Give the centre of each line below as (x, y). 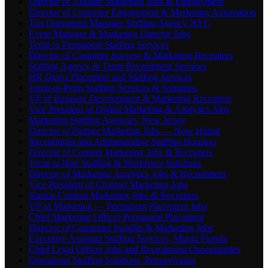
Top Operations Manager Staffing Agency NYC (120, 23)
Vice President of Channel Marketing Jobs (108, 185)
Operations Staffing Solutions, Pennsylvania (112, 260)
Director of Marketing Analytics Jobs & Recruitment (127, 174)
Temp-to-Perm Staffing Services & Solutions (113, 88)
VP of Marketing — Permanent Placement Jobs (118, 206)
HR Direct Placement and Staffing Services (110, 77)
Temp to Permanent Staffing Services (99, 45)
